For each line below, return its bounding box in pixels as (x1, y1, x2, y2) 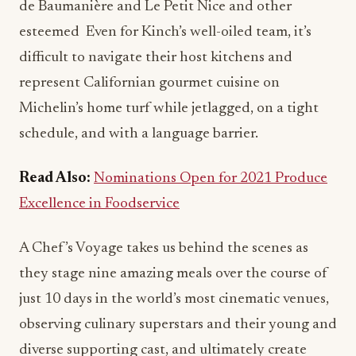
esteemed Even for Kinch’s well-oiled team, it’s (19, 25, 311, 41)
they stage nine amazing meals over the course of (19, 266, 327, 282)
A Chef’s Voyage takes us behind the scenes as (19, 241, 308, 257)
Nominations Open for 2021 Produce (94, 171, 327, 187)
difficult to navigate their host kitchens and (19, 50, 292, 66)
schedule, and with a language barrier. (19, 126, 258, 142)
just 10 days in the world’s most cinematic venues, (19, 292, 329, 308)
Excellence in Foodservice (19, 196, 180, 212)
